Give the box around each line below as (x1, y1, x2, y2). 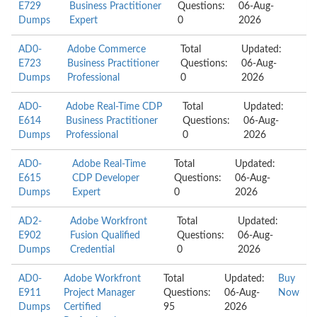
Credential (70, 245, 115, 255)
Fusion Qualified (70, 231, 141, 241)
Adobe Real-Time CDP (65, 102, 162, 112)
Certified (64, 302, 101, 312)
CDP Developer (72, 173, 140, 183)
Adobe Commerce (67, 45, 146, 54)
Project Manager (64, 288, 135, 298)
